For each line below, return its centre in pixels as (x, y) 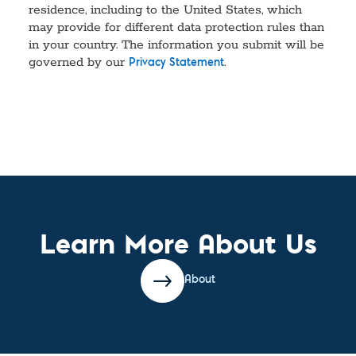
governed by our (79, 62)
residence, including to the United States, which (165, 10)
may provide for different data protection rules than (176, 27)
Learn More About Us (178, 242)
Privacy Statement (176, 63)
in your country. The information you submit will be (176, 45)
